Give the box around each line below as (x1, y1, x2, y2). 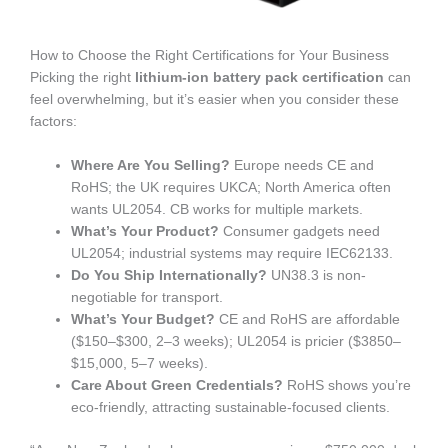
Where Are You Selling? (71, 158, 231, 174)
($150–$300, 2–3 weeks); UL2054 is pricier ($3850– (71, 334, 402, 350)
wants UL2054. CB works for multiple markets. (71, 202, 364, 218)
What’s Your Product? (71, 224, 220, 240)
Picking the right (30, 70, 135, 86)
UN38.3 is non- (267, 268, 367, 284)
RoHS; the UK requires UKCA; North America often (71, 180, 392, 196)
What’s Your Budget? (71, 312, 216, 328)
